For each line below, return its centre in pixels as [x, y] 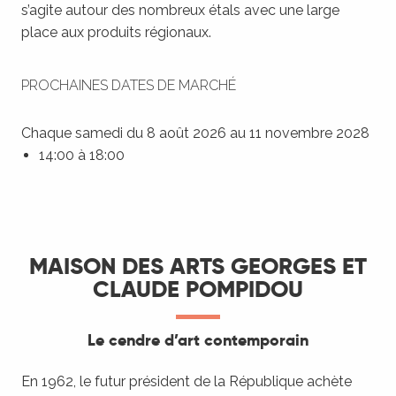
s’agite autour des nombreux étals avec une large [180, 11]
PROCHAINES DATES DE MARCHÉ [129, 86]
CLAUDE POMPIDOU [198, 290]
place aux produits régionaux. [116, 33]
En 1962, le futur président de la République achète [187, 382]
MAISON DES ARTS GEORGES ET [198, 267]
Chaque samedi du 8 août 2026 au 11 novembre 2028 [195, 133]
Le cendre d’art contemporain [198, 340]
